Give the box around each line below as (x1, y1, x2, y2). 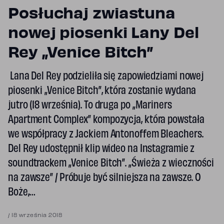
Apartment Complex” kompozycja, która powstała (8, 115, 204, 125)
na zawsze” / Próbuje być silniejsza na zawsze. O (8, 173, 201, 183)
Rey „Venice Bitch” (8, 46, 153, 60)
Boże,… (8, 187, 35, 198)
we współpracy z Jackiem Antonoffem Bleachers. (8, 129, 203, 140)
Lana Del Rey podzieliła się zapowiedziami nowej (8, 71, 204, 82)
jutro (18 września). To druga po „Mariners (8, 100, 172, 111)
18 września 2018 (11, 213, 62, 218)
